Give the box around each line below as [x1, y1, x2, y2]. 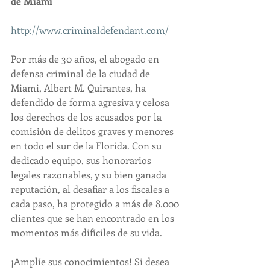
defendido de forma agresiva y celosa [11, 95, 172, 108]
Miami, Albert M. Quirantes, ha [11, 81, 148, 94]
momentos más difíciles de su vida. [11, 225, 162, 239]
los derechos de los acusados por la [11, 110, 164, 123]
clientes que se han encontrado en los [11, 211, 177, 224]
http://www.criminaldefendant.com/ [11, 23, 169, 36]
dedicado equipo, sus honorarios [11, 153, 154, 166]
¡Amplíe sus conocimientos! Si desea [11, 254, 172, 268]
